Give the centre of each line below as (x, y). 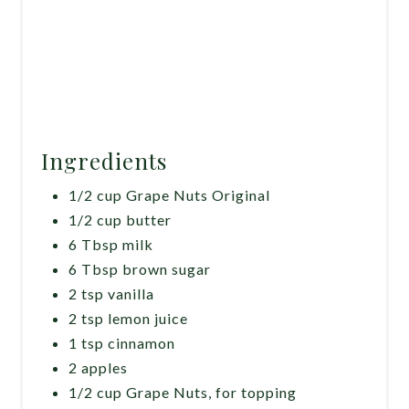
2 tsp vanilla (112, 294)
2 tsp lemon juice (129, 319)
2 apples (99, 368)
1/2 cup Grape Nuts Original (170, 195)
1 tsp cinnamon (122, 343)
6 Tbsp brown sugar (140, 269)
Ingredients (105, 161)
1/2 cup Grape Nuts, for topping (183, 393)
